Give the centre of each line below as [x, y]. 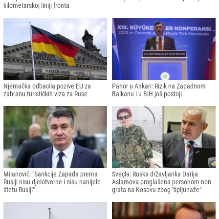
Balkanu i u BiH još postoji [147, 94]
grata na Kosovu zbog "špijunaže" [157, 189]
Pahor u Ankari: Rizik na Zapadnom [159, 86]
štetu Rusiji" [19, 189]
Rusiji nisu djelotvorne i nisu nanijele [52, 182]
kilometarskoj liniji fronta [36, 6]
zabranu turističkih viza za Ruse [45, 94]
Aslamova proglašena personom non [162, 182]
